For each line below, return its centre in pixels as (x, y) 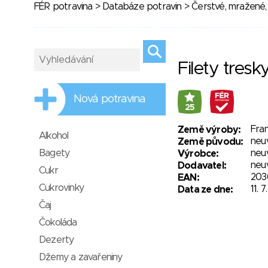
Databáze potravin (142, 7)
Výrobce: (198, 154)
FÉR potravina (63, 7)
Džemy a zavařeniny (81, 257)
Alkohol (54, 136)
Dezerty (57, 240)
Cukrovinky (61, 188)
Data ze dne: (205, 190)
